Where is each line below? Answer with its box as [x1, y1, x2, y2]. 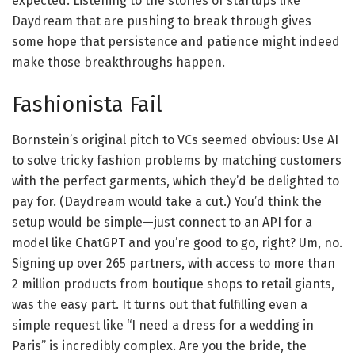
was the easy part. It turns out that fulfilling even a [12, 297, 307, 313]
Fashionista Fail [12, 92, 162, 118]
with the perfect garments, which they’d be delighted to [12, 174, 339, 189]
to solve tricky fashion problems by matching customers [12, 153, 342, 169]
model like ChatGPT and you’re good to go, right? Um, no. [12, 235, 342, 251]
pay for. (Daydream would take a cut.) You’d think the [12, 194, 322, 210]
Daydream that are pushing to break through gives [12, 13, 311, 29]
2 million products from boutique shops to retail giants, [12, 277, 334, 292]
